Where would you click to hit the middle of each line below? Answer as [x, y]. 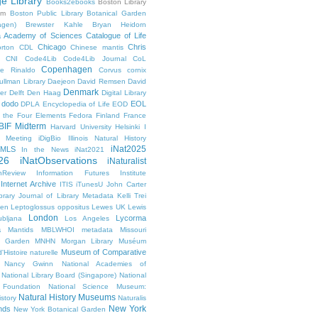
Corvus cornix [122, 70]
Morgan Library [87, 241]
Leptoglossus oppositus [50, 207]
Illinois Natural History [107, 138]
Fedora [81, 116]
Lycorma [131, 218]
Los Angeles [87, 219]
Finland [108, 116]
